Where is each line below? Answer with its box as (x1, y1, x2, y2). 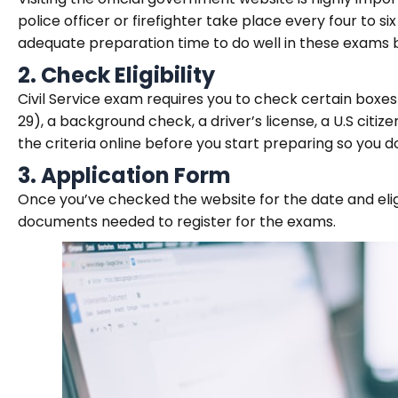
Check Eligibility (41, 60, 215, 90)
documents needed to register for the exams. (18, 211, 336, 232)
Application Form (41, 161, 231, 190)
